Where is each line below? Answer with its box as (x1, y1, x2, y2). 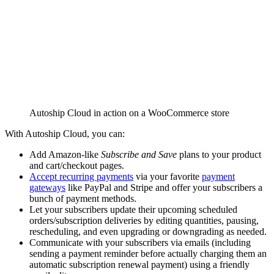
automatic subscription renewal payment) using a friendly (29, 259, 250, 270)
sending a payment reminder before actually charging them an (29, 248, 267, 259)
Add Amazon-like (29, 149, 101, 160)
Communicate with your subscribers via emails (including (29, 237, 251, 248)
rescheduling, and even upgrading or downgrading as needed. (29, 226, 267, 237)
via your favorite (133, 171, 202, 182)
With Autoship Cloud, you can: (5, 128, 125, 139)
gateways (29, 182, 65, 193)
